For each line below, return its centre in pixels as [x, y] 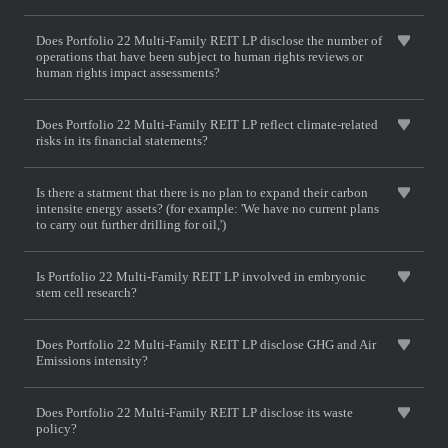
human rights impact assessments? [128, 72]
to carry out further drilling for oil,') [131, 224]
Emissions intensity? [92, 360]
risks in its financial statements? [122, 140]
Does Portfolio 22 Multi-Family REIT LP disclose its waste [194, 412]
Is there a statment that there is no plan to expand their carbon [202, 192]
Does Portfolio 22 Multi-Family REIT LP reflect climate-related [207, 124]
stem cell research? [86, 292]
